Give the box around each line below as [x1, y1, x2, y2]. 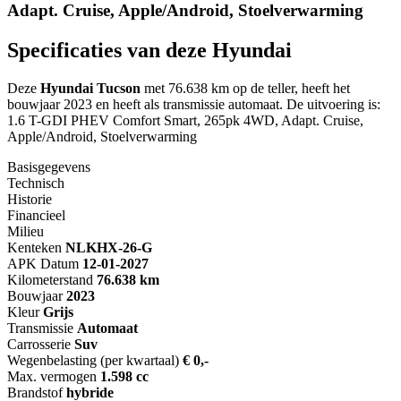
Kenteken [7, 240, 62, 256]
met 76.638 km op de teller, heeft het [141, 81, 350, 97]
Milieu [7, 224, 44, 240]
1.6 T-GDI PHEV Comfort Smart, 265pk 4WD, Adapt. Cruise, [7, 113, 363, 129]
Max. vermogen [7, 369, 97, 385]
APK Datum [7, 256, 79, 272]
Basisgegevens [7, 159, 90, 175]
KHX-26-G [86, 240, 152, 256]
